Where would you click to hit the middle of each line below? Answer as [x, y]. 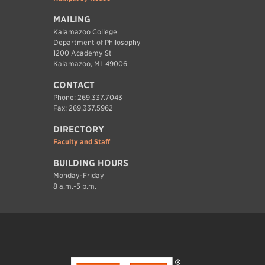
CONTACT [74, 85]
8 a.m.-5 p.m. [75, 186]
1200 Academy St [82, 53]
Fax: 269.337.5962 [83, 108]
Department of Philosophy [97, 42]
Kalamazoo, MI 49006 [90, 63]
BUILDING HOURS [91, 163]
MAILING [72, 19]
